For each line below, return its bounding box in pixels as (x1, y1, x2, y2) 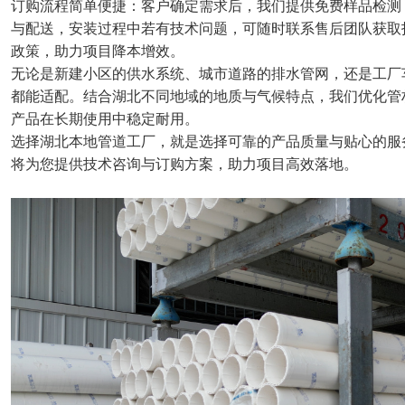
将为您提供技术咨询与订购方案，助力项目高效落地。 (11, 155, 358, 173)
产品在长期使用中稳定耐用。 (11, 110, 199, 127)
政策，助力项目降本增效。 (11, 42, 184, 60)
